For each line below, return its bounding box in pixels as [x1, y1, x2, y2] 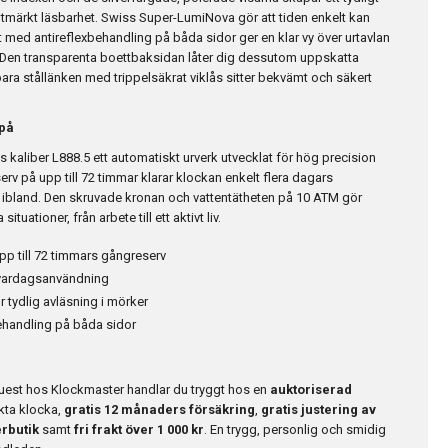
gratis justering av [261, 402, 376, 418]
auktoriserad [270, 382, 352, 398]
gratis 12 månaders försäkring [64, 402, 255, 418]
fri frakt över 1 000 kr [74, 422, 204, 438]
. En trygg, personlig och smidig [204, 422, 386, 438]
